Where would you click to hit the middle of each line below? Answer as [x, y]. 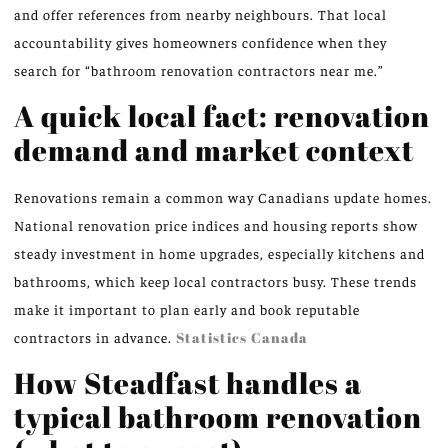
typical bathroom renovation [218, 417]
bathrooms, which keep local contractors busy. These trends [215, 280]
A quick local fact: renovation [222, 115]
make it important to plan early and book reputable [187, 308]
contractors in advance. [95, 336]
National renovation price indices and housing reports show [216, 224]
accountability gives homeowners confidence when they [200, 42]
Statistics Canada [242, 337]
